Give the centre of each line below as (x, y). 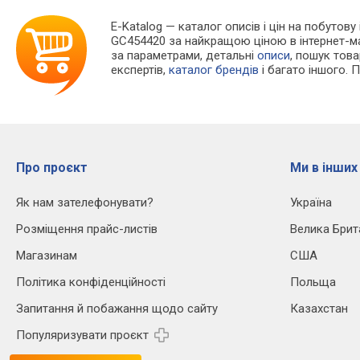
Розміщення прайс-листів (87, 229)
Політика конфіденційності (91, 282)
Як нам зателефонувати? (85, 203)
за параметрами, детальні (184, 56)
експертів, (140, 70)
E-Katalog (137, 27)
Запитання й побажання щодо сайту (117, 309)
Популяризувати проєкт (82, 335)
